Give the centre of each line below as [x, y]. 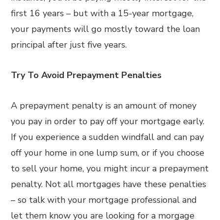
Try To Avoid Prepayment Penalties [86, 75]
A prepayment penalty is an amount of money [104, 106]
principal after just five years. [69, 45]
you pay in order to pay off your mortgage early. [108, 121]
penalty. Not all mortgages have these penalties [109, 184]
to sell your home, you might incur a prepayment [110, 168]
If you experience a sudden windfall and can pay [108, 137]
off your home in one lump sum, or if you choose [108, 153]
